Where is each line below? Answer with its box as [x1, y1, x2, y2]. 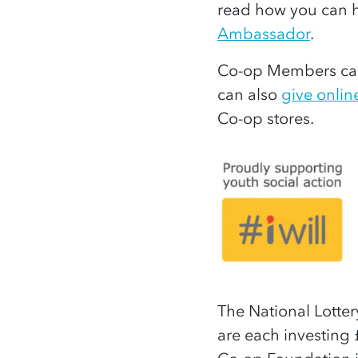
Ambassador [217, 23, 310, 43]
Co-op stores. [217, 108, 314, 128]
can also [217, 84, 281, 104]
